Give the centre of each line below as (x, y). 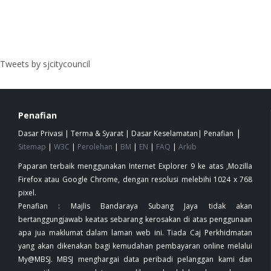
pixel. (28, 193)
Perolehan (95, 147)
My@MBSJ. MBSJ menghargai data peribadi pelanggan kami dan (135, 259)
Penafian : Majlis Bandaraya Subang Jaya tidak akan (135, 206)
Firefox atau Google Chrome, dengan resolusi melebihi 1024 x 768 (135, 179)
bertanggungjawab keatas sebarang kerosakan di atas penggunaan (135, 219)
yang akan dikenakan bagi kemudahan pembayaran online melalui (135, 246)
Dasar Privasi (41, 133)
